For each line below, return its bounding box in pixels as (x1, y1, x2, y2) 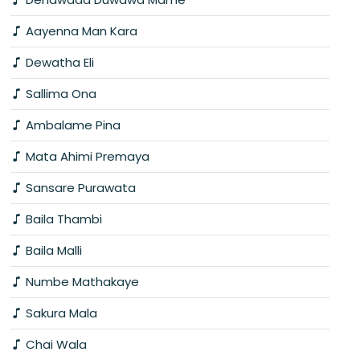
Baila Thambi (22, 210, 102, 227)
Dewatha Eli (22, 53, 94, 71)
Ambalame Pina (22, 116, 121, 133)
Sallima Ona (22, 84, 96, 102)
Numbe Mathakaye (22, 272, 139, 290)
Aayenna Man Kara (22, 22, 137, 39)
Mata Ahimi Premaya (22, 147, 149, 165)
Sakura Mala (22, 304, 97, 321)
